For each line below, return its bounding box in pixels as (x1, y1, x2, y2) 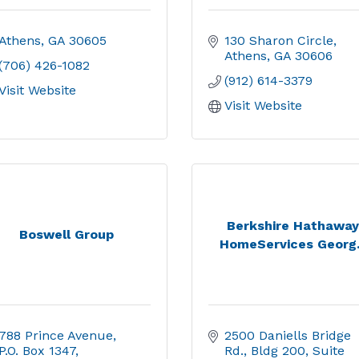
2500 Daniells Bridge (224, 328, 351, 343)
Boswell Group (18, 227, 114, 242)
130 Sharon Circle (224, 33, 333, 48)
